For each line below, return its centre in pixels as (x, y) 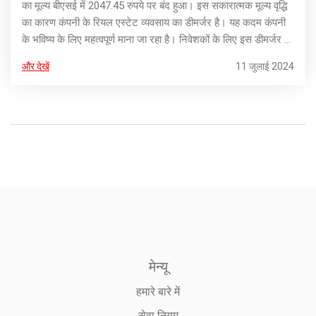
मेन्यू (158, 267)
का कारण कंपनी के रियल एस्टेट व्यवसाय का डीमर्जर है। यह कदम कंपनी (154, 23)
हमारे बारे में (158, 292)
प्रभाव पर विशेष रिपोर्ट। (66, 57)
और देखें (36, 67)
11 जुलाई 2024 (265, 67)
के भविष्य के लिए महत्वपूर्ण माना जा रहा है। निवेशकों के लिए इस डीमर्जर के (157, 40)
